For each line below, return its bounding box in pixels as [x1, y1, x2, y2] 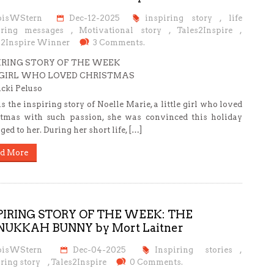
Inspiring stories [155, 245, 233, 254]
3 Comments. [92, 38, 145, 47]
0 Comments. [129, 257, 183, 267]
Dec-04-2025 [73, 245, 127, 254]
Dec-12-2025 [69, 13, 120, 23]
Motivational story [79, 26, 161, 35]
